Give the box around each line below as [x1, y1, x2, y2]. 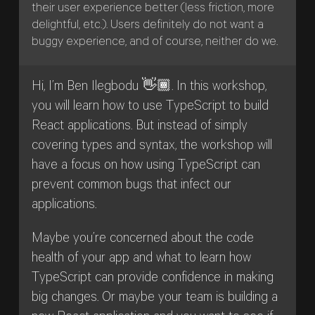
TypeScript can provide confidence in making [31, 271, 274, 287]
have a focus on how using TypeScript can [31, 158, 260, 174]
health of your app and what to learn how [31, 252, 251, 267]
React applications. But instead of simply [31, 119, 247, 134]
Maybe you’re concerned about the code [31, 232, 254, 247]
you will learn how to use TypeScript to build [31, 99, 269, 115]
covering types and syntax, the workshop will [31, 139, 272, 154]
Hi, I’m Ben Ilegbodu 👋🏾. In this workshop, [31, 79, 266, 95]
